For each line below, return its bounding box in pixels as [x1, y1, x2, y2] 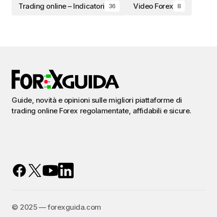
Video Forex [133, 1, 173, 11]
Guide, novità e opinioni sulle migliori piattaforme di [12, 95, 182, 105]
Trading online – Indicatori [18, 1, 105, 11]
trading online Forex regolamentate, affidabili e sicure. [12, 106, 191, 116]
